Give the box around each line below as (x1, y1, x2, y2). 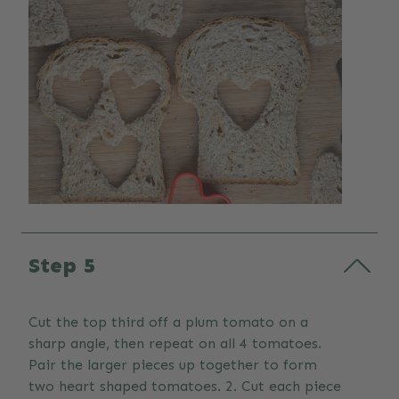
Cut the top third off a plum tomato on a (28, 313, 308, 331)
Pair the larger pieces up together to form (28, 356, 317, 374)
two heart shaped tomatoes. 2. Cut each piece (28, 378, 341, 395)
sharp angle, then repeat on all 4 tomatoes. (28, 335, 322, 353)
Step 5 (28, 252, 95, 279)
